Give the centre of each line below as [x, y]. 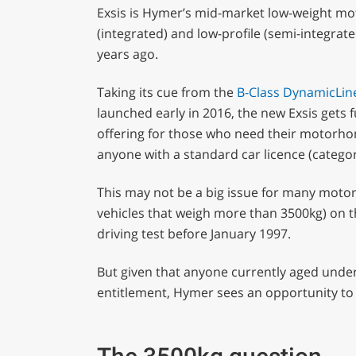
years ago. [127, 54]
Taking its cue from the [166, 93]
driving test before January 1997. [193, 234]
